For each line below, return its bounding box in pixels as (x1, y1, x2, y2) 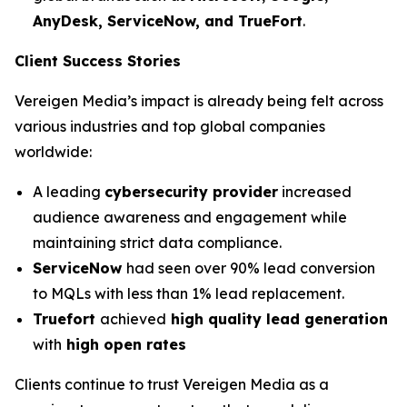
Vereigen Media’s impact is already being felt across (15, 92, 383, 110)
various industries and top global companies (15, 117, 325, 135)
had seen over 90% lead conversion (126, 259, 375, 277)
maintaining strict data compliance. (33, 233, 282, 252)
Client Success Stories (15, 52, 181, 70)
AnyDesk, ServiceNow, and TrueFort (33, 12, 303, 30)
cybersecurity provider (104, 183, 278, 201)
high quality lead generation (166, 310, 388, 328)
